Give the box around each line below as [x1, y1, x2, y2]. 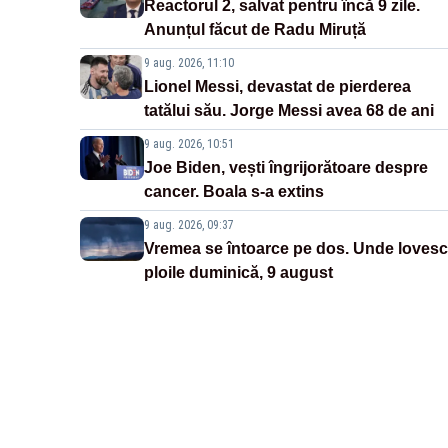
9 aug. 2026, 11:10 [144, 56, 234, 71]
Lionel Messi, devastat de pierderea [144, 78, 411, 96]
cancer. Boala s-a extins [144, 183, 324, 201]
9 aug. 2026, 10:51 [144, 137, 234, 152]
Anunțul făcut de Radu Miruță [144, 21, 366, 39]
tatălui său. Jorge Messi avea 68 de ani [144, 102, 434, 120]
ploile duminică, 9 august [144, 264, 333, 282]
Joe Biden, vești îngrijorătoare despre [144, 159, 428, 177]
